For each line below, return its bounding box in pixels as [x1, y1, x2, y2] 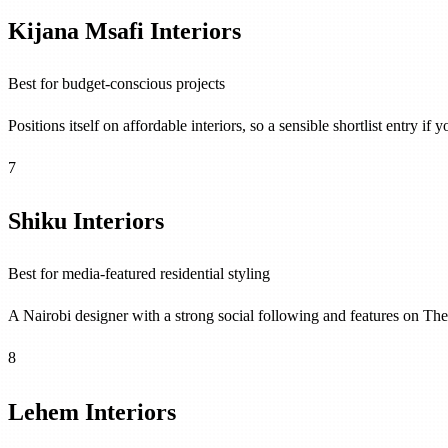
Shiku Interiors [8, 207, 164, 235]
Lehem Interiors [8, 397, 176, 425]
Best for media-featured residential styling [8, 263, 270, 283]
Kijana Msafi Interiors [8, 17, 241, 45]
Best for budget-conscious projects [8, 73, 225, 93]
